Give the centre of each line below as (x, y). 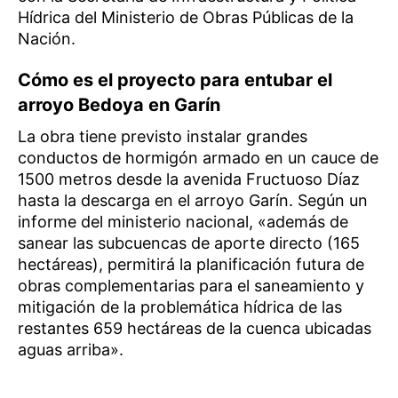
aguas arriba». (71, 350)
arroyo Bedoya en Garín (119, 105)
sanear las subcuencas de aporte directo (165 (189, 243)
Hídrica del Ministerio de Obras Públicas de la (186, 18)
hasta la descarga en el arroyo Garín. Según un (193, 201)
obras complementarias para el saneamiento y (191, 286)
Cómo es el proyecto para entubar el (175, 80)
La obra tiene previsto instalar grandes (163, 137)
